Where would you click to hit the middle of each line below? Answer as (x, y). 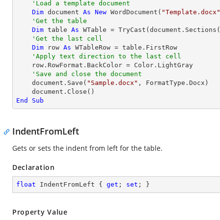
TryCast (132, 30)
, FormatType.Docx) (173, 83)
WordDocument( (134, 12)
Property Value (40, 212)
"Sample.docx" (112, 83)
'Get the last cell (67, 39)
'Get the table (59, 21)
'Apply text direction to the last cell (107, 56)
